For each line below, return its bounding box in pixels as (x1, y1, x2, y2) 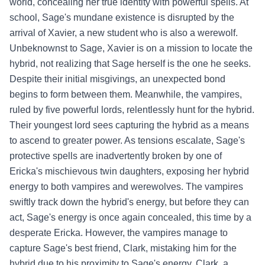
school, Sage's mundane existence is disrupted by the (9, 12, 234, 22)
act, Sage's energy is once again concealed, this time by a (9, 212, 251, 222)
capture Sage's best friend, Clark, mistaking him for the (9, 243, 237, 253)
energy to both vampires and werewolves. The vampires (9, 182, 243, 192)
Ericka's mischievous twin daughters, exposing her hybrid (9, 166, 249, 176)
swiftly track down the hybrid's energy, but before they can (9, 197, 249, 207)
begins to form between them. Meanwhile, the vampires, (9, 89, 242, 99)
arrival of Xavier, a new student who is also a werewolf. (9, 28, 238, 38)
